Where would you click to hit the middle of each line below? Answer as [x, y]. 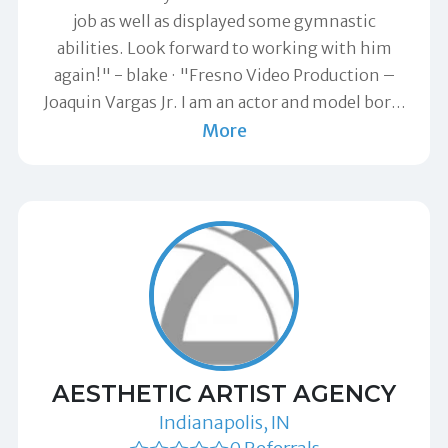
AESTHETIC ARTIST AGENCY [224, 393]
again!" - [89, 74]
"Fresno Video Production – [286, 74]
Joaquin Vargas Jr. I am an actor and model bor [216, 101]
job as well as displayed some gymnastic [224, 20]
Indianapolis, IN [224, 422]
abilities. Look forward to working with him [224, 47]
